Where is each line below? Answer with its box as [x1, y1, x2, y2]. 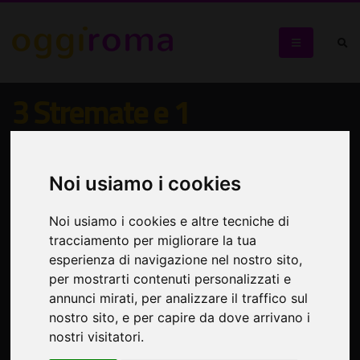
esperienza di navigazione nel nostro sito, [49, 251, 303, 268]
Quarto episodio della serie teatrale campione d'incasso [12, 171, 328, 194]
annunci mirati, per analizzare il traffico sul [49, 289, 309, 306]
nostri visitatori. [49, 328, 145, 345]
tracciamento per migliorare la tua [49, 231, 257, 248]
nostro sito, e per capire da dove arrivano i [49, 309, 311, 325]
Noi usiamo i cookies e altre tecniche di [49, 212, 290, 229]
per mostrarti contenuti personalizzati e [49, 270, 292, 287]
